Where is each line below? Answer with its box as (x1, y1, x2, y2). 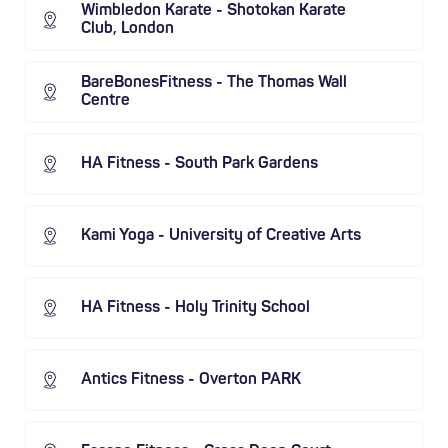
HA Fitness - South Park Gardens (81, 156, 318, 172)
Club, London (81, 21, 174, 37)
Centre (81, 93, 130, 109)
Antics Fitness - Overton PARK (81, 372, 301, 388)
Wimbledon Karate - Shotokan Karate (81, 3, 346, 19)
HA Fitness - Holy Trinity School (81, 300, 310, 316)
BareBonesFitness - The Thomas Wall (81, 75, 347, 91)
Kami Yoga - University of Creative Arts (81, 228, 361, 244)
